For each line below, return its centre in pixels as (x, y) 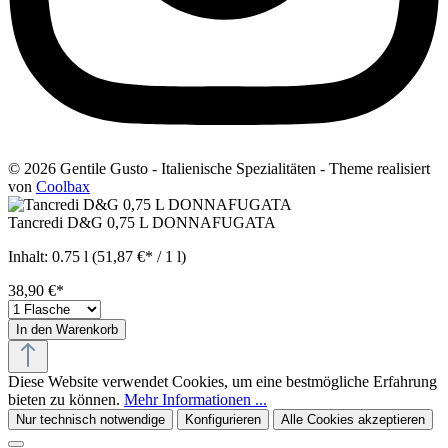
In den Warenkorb (67, 329)
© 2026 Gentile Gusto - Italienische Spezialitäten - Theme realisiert (219, 168)
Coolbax (63, 186)
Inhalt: (30, 256)
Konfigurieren (223, 419)
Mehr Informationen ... (195, 399)
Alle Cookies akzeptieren (353, 419)
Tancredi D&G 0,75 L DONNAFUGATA (142, 222)
